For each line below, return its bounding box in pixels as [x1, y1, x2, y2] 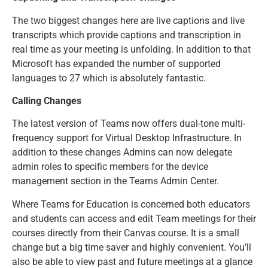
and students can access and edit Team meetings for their [12, 212, 256, 224]
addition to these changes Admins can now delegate [12, 147, 232, 159]
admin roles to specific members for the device [12, 161, 208, 173]
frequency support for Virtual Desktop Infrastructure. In [12, 132, 242, 144]
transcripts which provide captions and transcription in [12, 29, 241, 41]
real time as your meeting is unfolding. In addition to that [12, 43, 251, 55]
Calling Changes [12, 95, 81, 106]
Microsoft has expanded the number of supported [12, 57, 221, 69]
